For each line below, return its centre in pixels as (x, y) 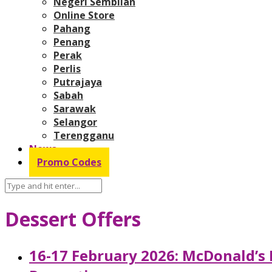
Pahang (72, 28)
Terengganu (84, 135)
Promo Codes (69, 162)
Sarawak (75, 108)
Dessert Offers (73, 219)
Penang (72, 42)
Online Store (84, 15)
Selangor (75, 122)
